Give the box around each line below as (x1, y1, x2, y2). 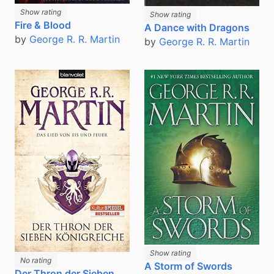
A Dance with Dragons (144, 21, 250, 34)
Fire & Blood (15, 18, 71, 31)
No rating (20, 256, 51, 265)
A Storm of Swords (144, 259, 232, 272)
